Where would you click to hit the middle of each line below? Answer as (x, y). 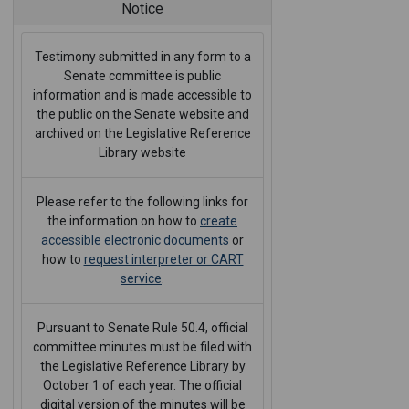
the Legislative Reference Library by (142, 367)
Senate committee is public (142, 76)
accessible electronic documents (135, 241)
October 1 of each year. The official (142, 386)
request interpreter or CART (163, 260)
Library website (142, 153)
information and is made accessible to (142, 95)
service (141, 279)
